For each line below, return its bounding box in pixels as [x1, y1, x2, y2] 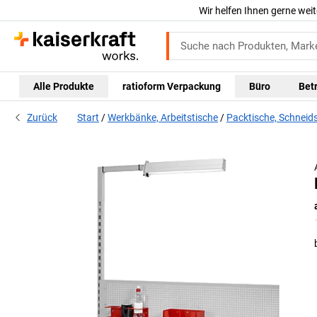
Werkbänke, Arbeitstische [108, 112, 218, 124]
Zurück [27, 112, 57, 124]
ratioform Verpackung [122, 80, 221, 92]
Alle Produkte [33, 80, 94, 92]
